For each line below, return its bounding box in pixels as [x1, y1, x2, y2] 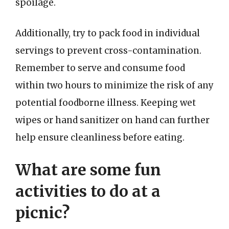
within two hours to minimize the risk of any [15, 79, 214, 91]
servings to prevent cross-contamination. [15, 44, 201, 56]
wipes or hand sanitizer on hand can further [15, 114, 210, 126]
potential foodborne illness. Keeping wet [15, 97, 196, 108]
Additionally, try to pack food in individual [15, 27, 200, 39]
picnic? [15, 203, 70, 222]
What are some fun [15, 160, 161, 179]
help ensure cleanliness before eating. [15, 131, 185, 143]
